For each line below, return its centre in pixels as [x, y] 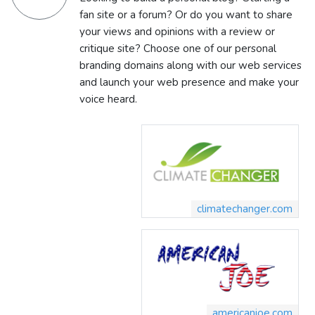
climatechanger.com [245, 208]
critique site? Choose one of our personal [178, 49]
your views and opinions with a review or [177, 32]
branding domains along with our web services [191, 66]
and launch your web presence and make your [189, 83]
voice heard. [108, 99]
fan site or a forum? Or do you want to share [186, 15]
